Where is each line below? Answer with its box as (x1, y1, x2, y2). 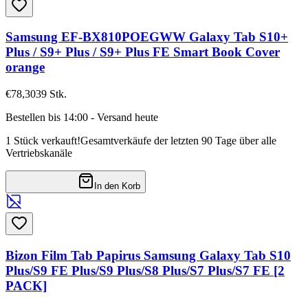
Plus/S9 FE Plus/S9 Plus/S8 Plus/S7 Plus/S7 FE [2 (5, 263, 285, 278)
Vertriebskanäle (5, 146, 72, 159)
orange (5, 60, 45, 75)
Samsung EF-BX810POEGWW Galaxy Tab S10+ (5, 30, 288, 45)
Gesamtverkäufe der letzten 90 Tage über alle (80, 134, 276, 146)
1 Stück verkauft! (5, 134, 80, 146)
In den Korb (94, 180, 140, 191)
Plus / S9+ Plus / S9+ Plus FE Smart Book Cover (5, 45, 280, 60)
